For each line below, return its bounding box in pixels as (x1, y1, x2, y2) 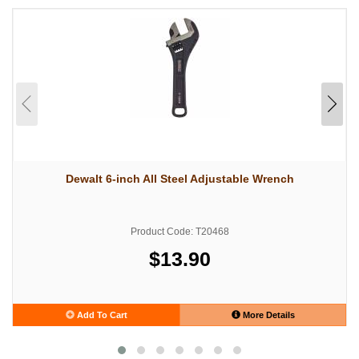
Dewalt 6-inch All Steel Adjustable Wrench (65, 171, 294, 185)
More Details (240, 309, 295, 320)
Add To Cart (74, 309, 127, 320)
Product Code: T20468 (130, 225, 229, 237)
